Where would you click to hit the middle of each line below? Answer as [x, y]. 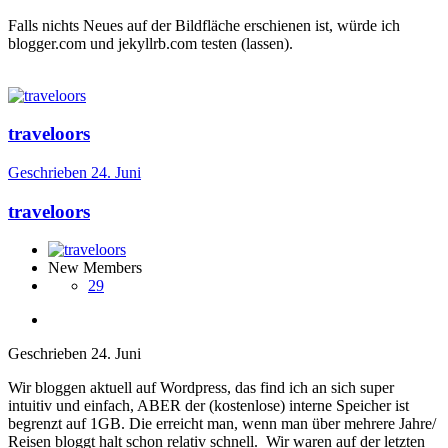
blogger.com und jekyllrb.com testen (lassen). [152, 43]
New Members [95, 268]
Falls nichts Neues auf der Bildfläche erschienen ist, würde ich [204, 25]
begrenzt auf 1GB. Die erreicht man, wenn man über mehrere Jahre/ [222, 424]
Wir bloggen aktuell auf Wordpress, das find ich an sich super [201, 388]
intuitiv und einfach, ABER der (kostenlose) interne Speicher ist [208, 406]
